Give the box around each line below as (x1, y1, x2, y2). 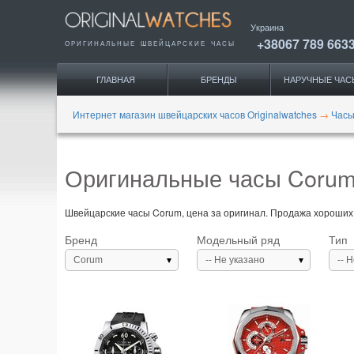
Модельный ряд (197, 231, 280, 247)
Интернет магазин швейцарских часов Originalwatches (73, 107, 317, 121)
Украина (250, 21, 284, 33)
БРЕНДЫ (201, 73, 237, 85)
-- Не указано (205, 254, 265, 265)
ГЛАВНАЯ (96, 73, 135, 85)
